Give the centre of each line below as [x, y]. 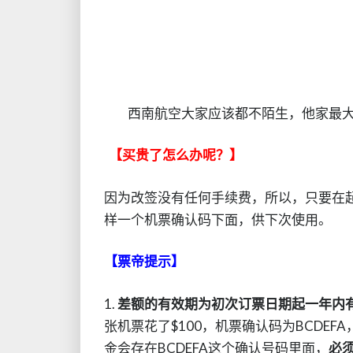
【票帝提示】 [144, 261]
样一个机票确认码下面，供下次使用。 [218, 219]
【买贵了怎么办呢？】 [176, 155]
